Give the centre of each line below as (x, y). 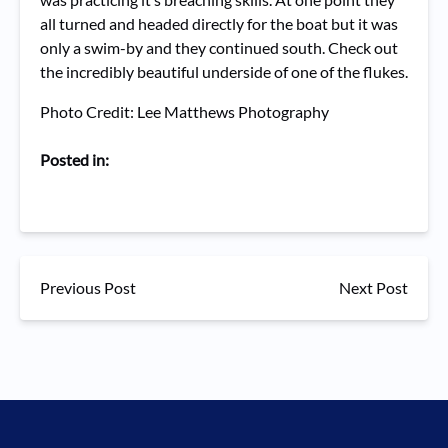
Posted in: (74, 159)
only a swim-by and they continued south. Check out (219, 47)
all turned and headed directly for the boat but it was (219, 23)
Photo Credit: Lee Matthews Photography (184, 111)
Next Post (373, 287)
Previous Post (88, 287)
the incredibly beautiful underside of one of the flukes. (224, 71)
